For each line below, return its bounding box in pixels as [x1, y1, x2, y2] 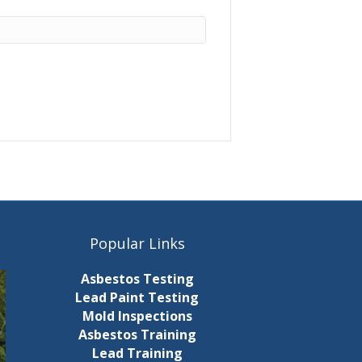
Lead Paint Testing [75, 288, 200, 307]
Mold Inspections [82, 307, 192, 326]
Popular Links [89, 234, 185, 254]
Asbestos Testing [80, 270, 194, 288]
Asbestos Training [78, 326, 196, 344]
